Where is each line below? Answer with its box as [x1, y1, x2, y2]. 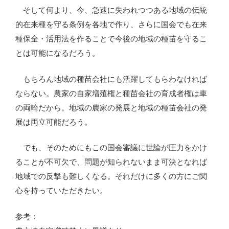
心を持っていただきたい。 [15, 186, 107, 195]
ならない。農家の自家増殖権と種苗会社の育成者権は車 [15, 88, 207, 98]
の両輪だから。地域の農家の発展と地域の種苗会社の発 [15, 103, 207, 112]
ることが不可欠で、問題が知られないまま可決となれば [15, 157, 207, 167]
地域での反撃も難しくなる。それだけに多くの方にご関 [15, 172, 207, 181]
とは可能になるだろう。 [15, 49, 100, 58]
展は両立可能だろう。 [15, 117, 92, 126]
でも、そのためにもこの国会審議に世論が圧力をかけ [15, 143, 207, 152]
